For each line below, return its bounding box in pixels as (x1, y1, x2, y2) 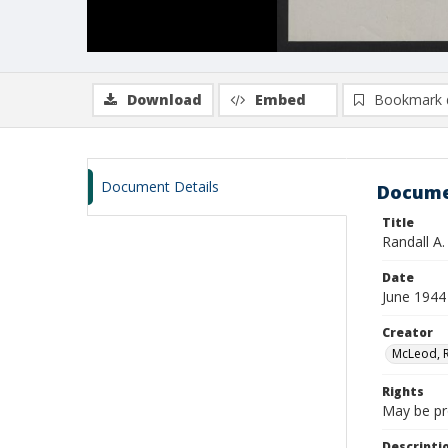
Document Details (101, 177, 219, 196)
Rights (382, 383, 424, 400)
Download (127, 90, 202, 109)
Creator (382, 324, 433, 341)
